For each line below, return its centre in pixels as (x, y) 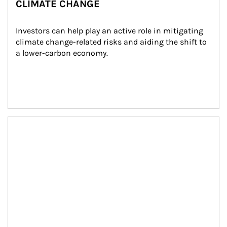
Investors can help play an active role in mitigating (110, 31)
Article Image (32, 122)
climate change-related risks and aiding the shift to (112, 42)
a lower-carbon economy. (62, 53)
